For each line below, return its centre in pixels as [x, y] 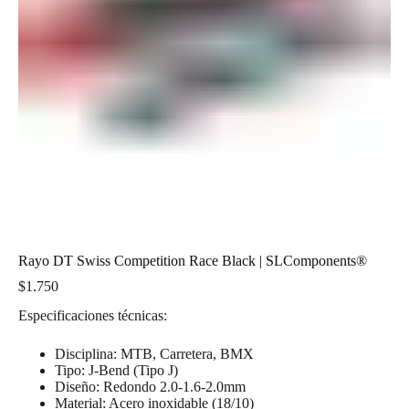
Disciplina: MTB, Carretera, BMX [154, 353]
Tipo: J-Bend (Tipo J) [116, 370]
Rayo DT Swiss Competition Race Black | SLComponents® [193, 260]
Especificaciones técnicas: [93, 315]
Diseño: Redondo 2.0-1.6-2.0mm [150, 386]
